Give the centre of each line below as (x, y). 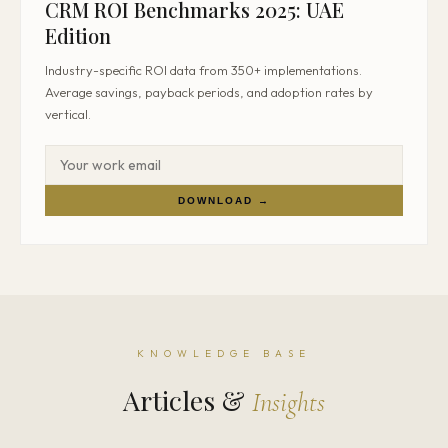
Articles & (187, 400)
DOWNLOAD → (224, 200)
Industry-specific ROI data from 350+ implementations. (203, 70)
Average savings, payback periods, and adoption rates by (209, 92)
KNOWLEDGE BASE (224, 353)
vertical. (68, 114)
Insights (288, 402)
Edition (78, 35)
